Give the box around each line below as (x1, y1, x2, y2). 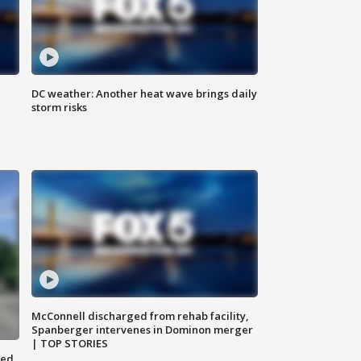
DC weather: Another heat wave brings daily (31, 86, 258, 102)
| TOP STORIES (31, 336, 109, 351)
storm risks (31, 100, 88, 115)
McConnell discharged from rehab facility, (31, 309, 250, 324)
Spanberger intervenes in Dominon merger (31, 322, 254, 338)
